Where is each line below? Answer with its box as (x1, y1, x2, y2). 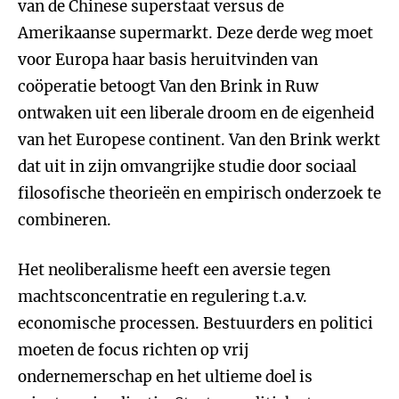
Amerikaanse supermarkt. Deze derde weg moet (18, 23, 373, 43)
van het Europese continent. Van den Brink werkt (18, 130, 380, 150)
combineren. (18, 210, 111, 230)
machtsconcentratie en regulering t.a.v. (18, 287, 307, 306)
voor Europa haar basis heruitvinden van (18, 50, 318, 69)
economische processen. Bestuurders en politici (18, 313, 373, 333)
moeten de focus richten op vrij (18, 340, 248, 360)
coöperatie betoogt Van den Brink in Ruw (18, 77, 319, 96)
